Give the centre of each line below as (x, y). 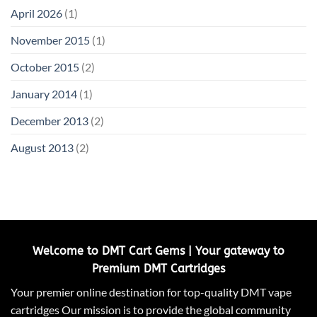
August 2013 (42, 147)
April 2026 (36, 13)
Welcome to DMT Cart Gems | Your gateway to (158, 250)
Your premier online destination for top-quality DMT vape (151, 292)
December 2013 (50, 120)
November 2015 (50, 40)
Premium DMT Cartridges (158, 268)
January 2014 (44, 93)
